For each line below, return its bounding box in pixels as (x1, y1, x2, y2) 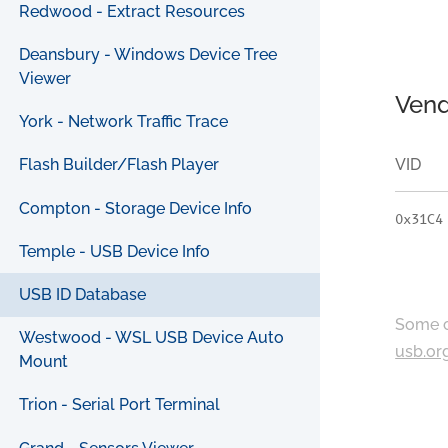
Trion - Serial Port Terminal (19, 395, 221, 415)
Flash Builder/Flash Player (19, 155, 220, 175)
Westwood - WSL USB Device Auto (19, 328, 285, 348)
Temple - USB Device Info (19, 241, 211, 261)
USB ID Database (19, 285, 147, 305)
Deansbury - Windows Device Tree (19, 45, 278, 65)
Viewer (19, 69, 72, 89)
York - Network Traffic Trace (19, 112, 229, 132)
